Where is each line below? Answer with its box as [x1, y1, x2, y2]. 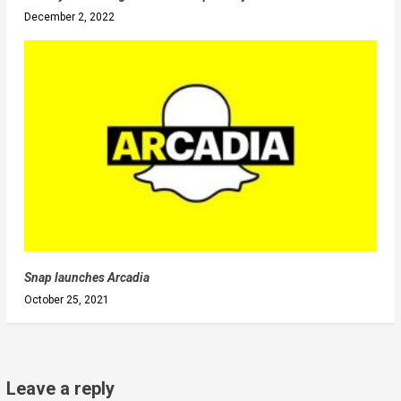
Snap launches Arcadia [23, 270, 149, 286]
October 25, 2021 [23, 294, 109, 307]
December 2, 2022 [23, 11, 115, 24]
